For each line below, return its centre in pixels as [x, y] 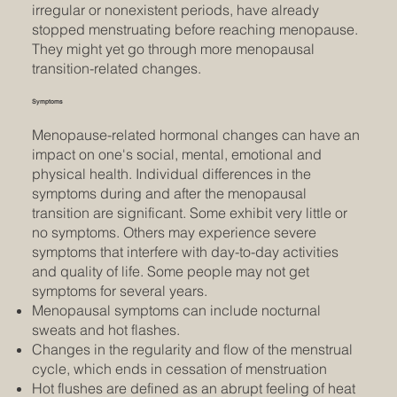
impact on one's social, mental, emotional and [176, 155]
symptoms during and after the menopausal [169, 194]
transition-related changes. [116, 69]
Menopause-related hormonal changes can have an [195, 135]
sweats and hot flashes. [105, 330]
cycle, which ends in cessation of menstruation [179, 369]
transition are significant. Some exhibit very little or [189, 213]
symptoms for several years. [121, 291]
